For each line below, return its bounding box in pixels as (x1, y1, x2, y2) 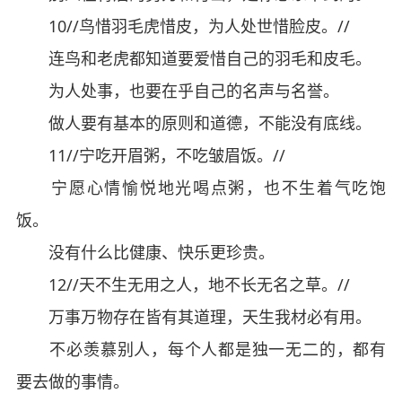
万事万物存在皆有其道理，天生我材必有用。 (15, 306, 371, 328)
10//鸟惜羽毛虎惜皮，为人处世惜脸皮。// (15, 15, 350, 37)
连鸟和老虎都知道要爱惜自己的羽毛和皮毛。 (15, 48, 371, 69)
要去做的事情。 (15, 371, 129, 392)
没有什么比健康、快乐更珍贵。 (15, 241, 275, 263)
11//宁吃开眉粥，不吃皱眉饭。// (15, 144, 285, 166)
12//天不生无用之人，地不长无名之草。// (15, 274, 350, 295)
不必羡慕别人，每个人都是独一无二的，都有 (15, 338, 387, 360)
